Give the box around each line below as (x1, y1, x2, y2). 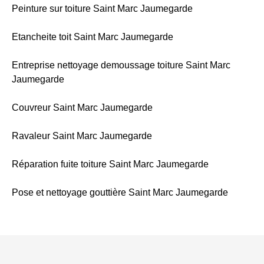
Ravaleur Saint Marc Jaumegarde (12, 131, 152, 141)
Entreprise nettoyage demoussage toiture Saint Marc (12, 60, 230, 71)
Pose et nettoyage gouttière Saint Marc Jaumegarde (12, 187, 228, 198)
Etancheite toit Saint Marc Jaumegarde (12, 32, 173, 42)
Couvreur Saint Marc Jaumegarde (12, 103, 153, 113)
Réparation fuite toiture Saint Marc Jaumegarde (12, 159, 209, 170)
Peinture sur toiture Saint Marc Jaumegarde (12, 4, 193, 14)
